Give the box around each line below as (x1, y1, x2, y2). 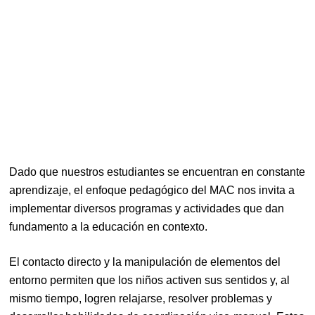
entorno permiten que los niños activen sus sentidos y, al (9, 274, 290, 286)
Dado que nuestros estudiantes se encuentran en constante (9, 165, 306, 178)
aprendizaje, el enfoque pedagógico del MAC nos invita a (9, 184, 295, 196)
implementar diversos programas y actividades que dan (9, 202, 285, 214)
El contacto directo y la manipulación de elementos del (9, 255, 281, 268)
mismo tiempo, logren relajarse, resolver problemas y (9, 292, 273, 304)
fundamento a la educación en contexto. (9, 220, 208, 233)
